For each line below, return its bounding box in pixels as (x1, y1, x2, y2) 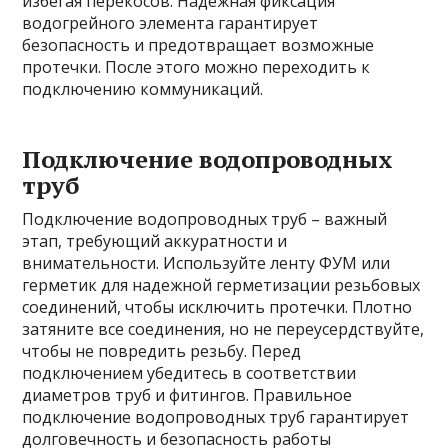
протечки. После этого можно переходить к (22, 56, 371, 78)
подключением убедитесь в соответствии (22, 362, 357, 384)
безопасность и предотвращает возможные (22, 34, 375, 56)
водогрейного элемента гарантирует (22, 12, 319, 34)
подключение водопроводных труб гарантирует (22, 406, 410, 428)
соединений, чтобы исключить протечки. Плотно (22, 296, 413, 318)
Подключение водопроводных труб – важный (22, 208, 388, 230)
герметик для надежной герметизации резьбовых (22, 274, 421, 296)
